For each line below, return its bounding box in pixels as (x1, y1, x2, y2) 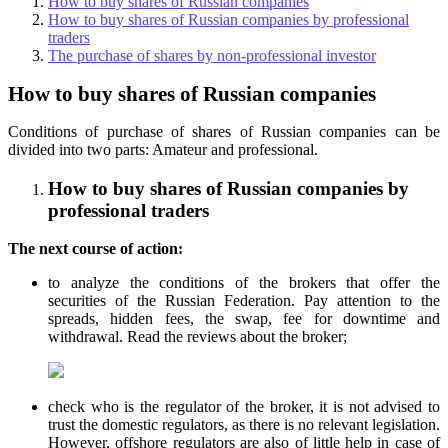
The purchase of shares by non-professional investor (48, 46, 376, 64)
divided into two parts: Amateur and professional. (8, 141, 318, 159)
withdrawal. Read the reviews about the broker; (48, 328, 347, 346)
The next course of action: (8, 240, 183, 258)
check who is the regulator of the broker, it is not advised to (48, 398, 440, 416)
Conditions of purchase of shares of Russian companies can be (8, 123, 440, 141)
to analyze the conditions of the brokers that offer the (48, 274, 440, 292)
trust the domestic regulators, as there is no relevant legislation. (48, 416, 440, 434)
